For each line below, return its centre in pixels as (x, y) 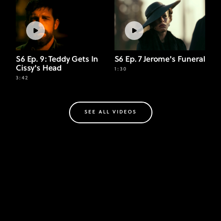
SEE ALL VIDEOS (110, 112)
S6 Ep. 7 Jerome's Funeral (160, 59)
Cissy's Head (39, 68)
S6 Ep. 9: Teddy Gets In (57, 59)
